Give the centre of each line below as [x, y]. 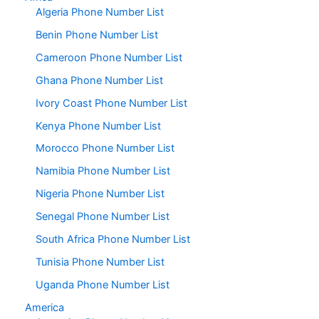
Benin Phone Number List [97, 35]
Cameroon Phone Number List [109, 57]
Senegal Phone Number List [103, 217]
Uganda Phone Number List [103, 285]
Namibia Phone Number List [103, 171]
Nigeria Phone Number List [100, 194]
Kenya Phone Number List [98, 126]
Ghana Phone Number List [99, 80]
